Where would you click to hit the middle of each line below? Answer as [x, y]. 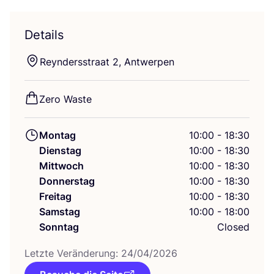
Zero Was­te [65, 99]
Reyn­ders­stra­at [76, 62]
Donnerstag [67, 181]
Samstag [60, 212]
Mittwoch [61, 166]
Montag [57, 135]
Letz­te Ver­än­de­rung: [73, 253]
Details [44, 35]
